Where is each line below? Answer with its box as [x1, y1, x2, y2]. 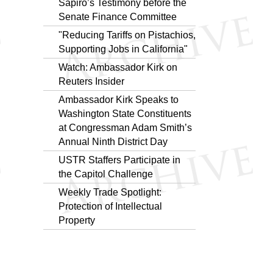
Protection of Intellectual [58, 200, 162, 211]
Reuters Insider [58, 76, 124, 87]
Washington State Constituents [58, 108, 191, 119]
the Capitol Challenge [58, 168, 153, 179]
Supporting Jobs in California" [58, 43, 188, 54]
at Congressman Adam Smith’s [58, 122, 192, 133]
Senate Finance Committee [58, 11, 177, 22]
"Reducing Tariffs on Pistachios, [58, 29, 196, 40]
